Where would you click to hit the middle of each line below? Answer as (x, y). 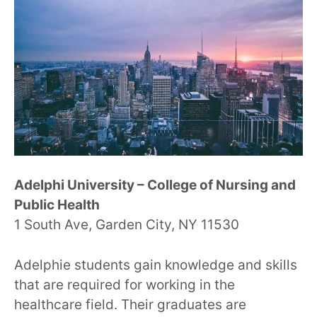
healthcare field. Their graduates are (130, 304)
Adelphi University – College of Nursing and (155, 185)
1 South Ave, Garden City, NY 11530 (127, 225)
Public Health (57, 205)
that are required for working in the (125, 284)
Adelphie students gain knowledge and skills (156, 265)
